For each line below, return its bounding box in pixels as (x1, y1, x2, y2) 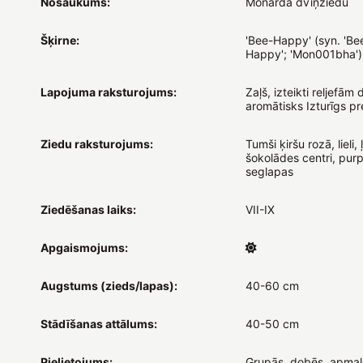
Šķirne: (41, 32, 79, 47)
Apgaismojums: (41, 240, 128, 254)
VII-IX (245, 202, 275, 216)
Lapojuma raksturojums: (41, 84, 177, 99)
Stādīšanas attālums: (41, 316, 157, 331)
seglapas (245, 164, 293, 178)
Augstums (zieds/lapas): (41, 278, 177, 293)
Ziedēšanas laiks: (41, 202, 136, 216)
